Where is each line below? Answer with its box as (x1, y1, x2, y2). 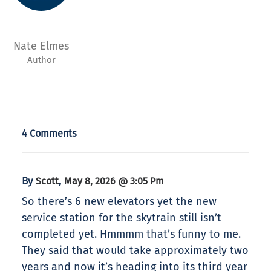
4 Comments (22, 128, 77, 140)
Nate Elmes (13, 39, 69, 53)
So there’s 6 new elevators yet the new (22, 195, 217, 209)
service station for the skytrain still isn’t (22, 211, 221, 225)
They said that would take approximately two (22, 244, 249, 258)
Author (27, 54, 56, 66)
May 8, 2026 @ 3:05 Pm (64, 175, 164, 188)
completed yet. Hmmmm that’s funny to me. (22, 227, 241, 241)
